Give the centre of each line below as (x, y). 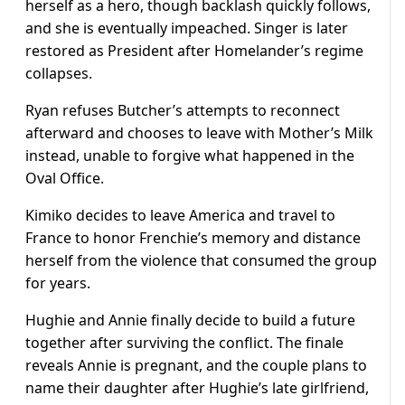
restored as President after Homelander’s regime (194, 51)
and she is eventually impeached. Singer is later (187, 28)
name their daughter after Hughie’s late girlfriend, (197, 388)
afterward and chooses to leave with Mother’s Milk (199, 133)
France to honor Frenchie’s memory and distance (193, 238)
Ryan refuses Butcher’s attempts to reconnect (183, 111)
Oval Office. (65, 179)
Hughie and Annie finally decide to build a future (190, 320)
